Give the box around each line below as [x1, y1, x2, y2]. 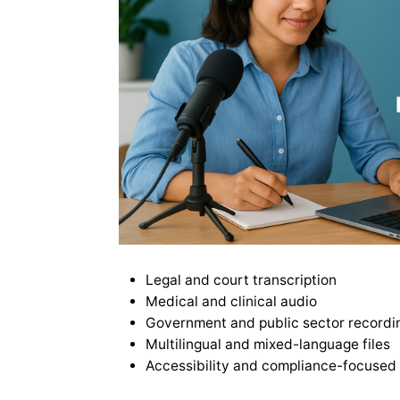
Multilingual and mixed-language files [145, 335, 390, 353]
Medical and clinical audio [145, 292, 317, 310]
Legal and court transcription [145, 271, 337, 288]
